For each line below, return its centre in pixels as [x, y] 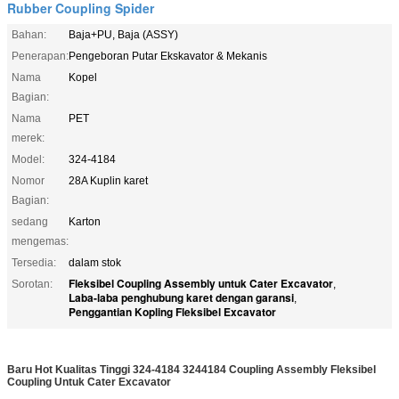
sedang [30, 221]
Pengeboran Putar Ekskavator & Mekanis [168, 56]
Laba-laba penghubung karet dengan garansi [181, 297]
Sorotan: [32, 284]
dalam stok [95, 262]
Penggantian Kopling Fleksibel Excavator [172, 311]
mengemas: [40, 241]
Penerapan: [40, 56]
